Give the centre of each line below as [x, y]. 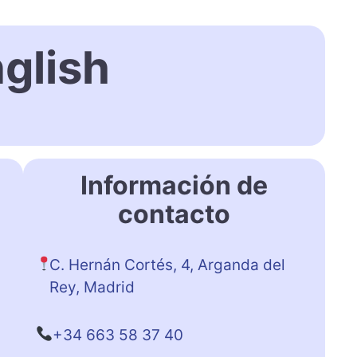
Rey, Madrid [92, 287]
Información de [174, 185]
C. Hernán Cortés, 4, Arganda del [168, 265]
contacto [174, 214]
